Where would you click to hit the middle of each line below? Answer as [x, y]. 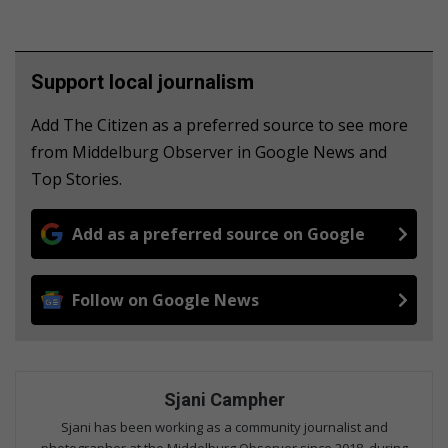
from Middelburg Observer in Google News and [209, 152]
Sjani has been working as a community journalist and [224, 427]
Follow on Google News [165, 300]
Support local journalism [142, 82]
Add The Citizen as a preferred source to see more [219, 125]
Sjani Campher [224, 400]
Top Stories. [76, 179]
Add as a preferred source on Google [218, 234]
